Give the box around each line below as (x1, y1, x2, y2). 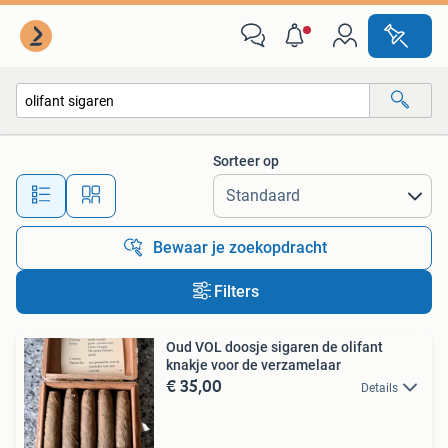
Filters (213, 282, 259, 301)
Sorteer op (213, 153, 279, 169)
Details (361, 381, 398, 395)
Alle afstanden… (161, 178, 260, 195)
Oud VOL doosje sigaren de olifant (166, 339, 383, 355)
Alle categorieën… (37, 135, 144, 152)
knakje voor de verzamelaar (166, 357, 341, 373)
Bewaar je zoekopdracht (153, 238, 327, 257)
